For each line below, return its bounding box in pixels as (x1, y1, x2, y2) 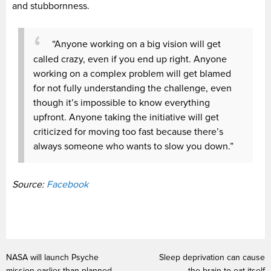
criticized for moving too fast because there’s (33, 126, 223, 139)
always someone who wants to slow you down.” (33, 140, 233, 153)
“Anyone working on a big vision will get (52, 38, 221, 50)
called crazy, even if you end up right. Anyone (33, 53, 227, 66)
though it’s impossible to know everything (33, 97, 210, 109)
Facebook (47, 178, 88, 191)
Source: (12, 178, 47, 191)
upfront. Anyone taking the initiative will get (33, 111, 219, 124)
